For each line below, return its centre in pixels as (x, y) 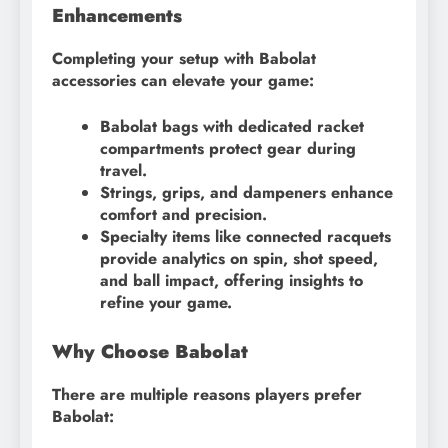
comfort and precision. (183, 214)
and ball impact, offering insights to (231, 280)
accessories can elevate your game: (183, 80)
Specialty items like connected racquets (245, 236)
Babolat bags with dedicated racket (232, 126)
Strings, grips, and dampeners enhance (246, 192)
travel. (123, 170)
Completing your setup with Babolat (184, 58)
